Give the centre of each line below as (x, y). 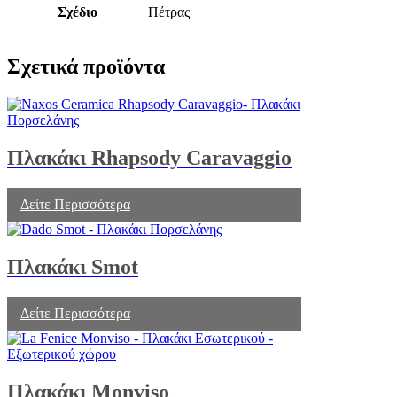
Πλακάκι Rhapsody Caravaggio (149, 157)
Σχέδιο (77, 12)
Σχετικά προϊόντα (86, 67)
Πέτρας (169, 12)
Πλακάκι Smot (73, 266)
